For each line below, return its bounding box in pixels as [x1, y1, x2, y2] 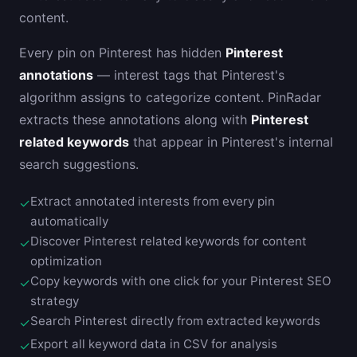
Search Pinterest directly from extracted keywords [30, 313, 320, 328]
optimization [30, 253, 102, 269]
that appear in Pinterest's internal [129, 134, 333, 150]
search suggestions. [19, 156, 139, 172]
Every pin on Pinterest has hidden [19, 45, 226, 61]
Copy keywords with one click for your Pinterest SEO [30, 273, 331, 288]
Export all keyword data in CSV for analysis [30, 336, 277, 351]
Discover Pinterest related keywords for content [30, 233, 307, 249]
